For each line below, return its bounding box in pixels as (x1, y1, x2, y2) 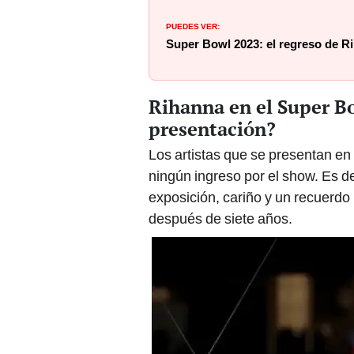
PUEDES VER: (166, 18, 220, 32)
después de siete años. (149, 210, 292, 228)
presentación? (149, 116, 276, 142)
